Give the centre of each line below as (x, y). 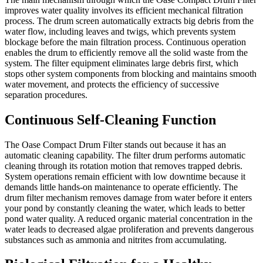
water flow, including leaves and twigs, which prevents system (120, 31)
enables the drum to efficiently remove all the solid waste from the (126, 52)
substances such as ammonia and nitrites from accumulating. (116, 240)
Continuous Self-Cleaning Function (110, 119)
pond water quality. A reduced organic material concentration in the (129, 218)
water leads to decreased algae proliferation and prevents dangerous (129, 229)
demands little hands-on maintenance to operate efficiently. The (121, 187)
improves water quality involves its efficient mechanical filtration (124, 10)
